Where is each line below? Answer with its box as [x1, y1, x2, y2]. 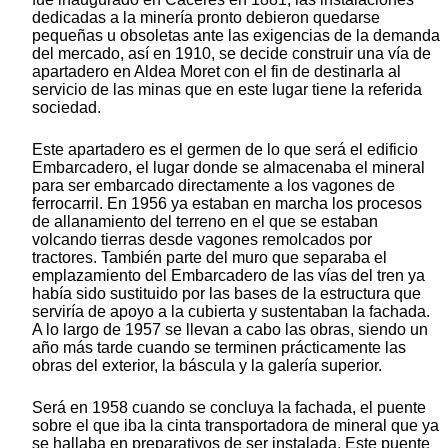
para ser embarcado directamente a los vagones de [32, 177, 395, 195]
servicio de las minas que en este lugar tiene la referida [32, 81, 422, 99]
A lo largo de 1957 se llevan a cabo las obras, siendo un [32, 321, 428, 339]
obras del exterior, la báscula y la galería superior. [32, 357, 382, 375]
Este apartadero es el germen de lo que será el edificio [32, 141, 418, 159]
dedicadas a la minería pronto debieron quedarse [32, 9, 380, 27]
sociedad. [32, 99, 101, 117]
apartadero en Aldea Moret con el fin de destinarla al [32, 63, 401, 81]
